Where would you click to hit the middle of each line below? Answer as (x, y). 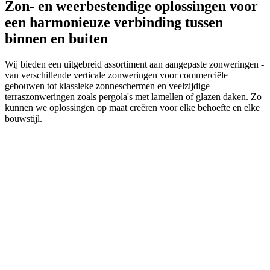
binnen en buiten (56, 39)
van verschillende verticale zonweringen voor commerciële (116, 75)
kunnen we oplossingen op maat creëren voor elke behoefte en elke (132, 108)
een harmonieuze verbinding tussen (114, 23)
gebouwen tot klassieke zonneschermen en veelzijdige (107, 86)
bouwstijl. (24, 119)
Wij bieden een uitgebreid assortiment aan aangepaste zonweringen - (134, 64)
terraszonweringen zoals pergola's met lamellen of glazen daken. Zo (133, 97)
